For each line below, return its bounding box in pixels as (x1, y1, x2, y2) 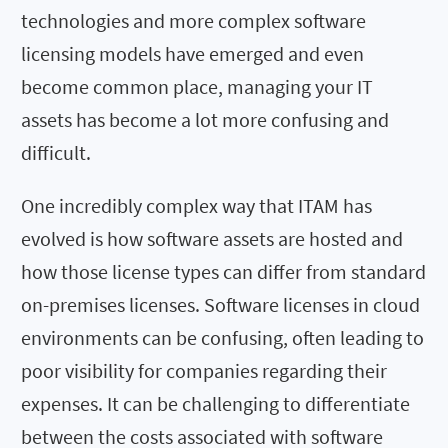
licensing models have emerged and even (21, 40, 364, 66)
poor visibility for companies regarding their (21, 357, 387, 383)
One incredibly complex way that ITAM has (21, 192, 372, 218)
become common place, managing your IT (21, 73, 373, 99)
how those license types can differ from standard (21, 258, 426, 284)
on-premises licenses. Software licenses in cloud (21, 291, 420, 317)
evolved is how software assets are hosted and (21, 225, 403, 251)
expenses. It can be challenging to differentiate (21, 390, 410, 416)
